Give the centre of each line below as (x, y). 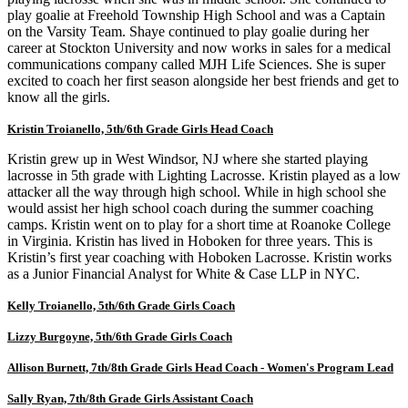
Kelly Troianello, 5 (56, 305)
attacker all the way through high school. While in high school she (197, 191)
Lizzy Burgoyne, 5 (55, 336)
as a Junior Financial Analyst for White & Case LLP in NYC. (184, 273)
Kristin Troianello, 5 (60, 128)
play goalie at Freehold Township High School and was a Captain (196, 15)
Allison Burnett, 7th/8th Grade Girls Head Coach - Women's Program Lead (200, 367)
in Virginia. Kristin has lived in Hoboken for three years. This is (190, 240)
